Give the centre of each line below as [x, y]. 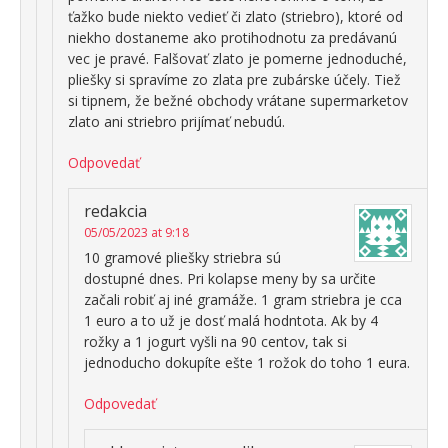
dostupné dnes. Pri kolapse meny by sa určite [230, 278]
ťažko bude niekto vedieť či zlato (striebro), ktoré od [235, 16]
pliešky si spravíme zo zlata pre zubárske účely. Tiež [234, 79]
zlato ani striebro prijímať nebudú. [176, 121]
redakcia [115, 210]
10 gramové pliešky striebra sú [182, 257]
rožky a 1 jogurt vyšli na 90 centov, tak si [215, 341]
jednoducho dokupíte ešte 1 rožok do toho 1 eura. [247, 362]
